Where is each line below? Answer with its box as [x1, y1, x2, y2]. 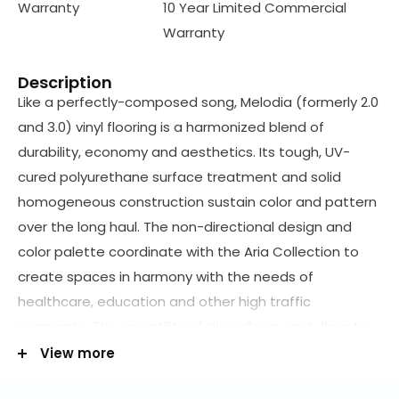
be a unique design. [18, 341, 147, 361]
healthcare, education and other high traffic [18, 291, 311, 311]
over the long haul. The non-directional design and [18, 216, 352, 236]
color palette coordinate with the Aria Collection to [18, 241, 359, 261]
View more [40, 344, 115, 363]
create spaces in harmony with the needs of [18, 266, 313, 286]
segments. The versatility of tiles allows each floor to [18, 316, 369, 336]
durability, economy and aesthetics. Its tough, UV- [18, 142, 350, 161]
